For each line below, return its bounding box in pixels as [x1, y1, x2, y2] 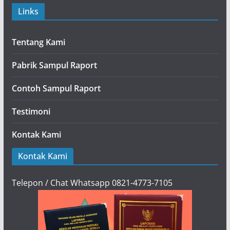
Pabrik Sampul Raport [11, 60, 97, 71]
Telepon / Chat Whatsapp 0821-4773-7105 [11, 177, 172, 188]
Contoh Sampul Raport [11, 83, 101, 94]
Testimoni [11, 106, 50, 117]
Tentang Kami [11, 36, 65, 48]
